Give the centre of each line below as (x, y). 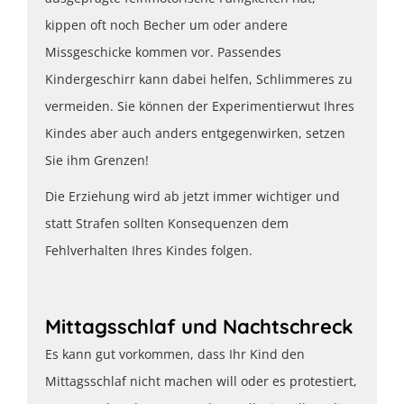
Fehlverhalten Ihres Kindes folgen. (149, 251)
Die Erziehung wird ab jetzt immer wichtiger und (193, 197)
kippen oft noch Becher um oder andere (166, 25)
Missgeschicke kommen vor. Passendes (163, 52)
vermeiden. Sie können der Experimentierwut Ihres (200, 106)
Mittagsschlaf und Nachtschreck (199, 327)
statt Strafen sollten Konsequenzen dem (167, 224)
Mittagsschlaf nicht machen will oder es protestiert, (201, 381)
